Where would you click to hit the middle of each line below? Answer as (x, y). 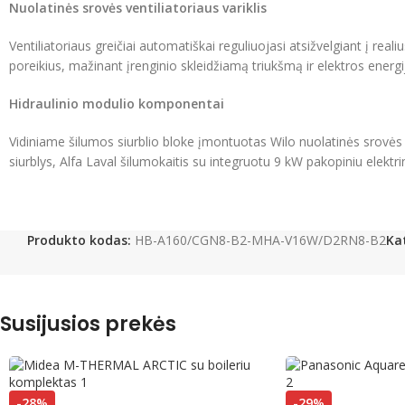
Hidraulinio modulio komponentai (117, 103)
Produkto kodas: (81, 240)
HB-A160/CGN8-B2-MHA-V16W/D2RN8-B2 (260, 240)
